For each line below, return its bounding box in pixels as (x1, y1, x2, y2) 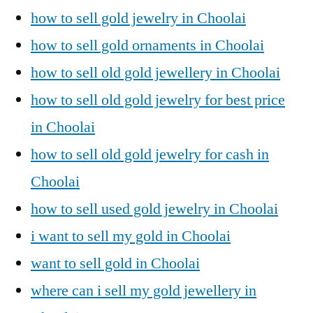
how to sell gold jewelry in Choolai (31, 8, 246, 28)
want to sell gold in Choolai (31, 254, 200, 273)
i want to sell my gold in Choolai (31, 226, 231, 246)
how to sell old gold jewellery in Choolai (31, 63, 280, 82)
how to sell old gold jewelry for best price (31, 90, 285, 110)
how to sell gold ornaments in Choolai (31, 36, 264, 55)
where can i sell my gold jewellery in (31, 281, 256, 300)
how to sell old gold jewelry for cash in (31, 145, 269, 164)
